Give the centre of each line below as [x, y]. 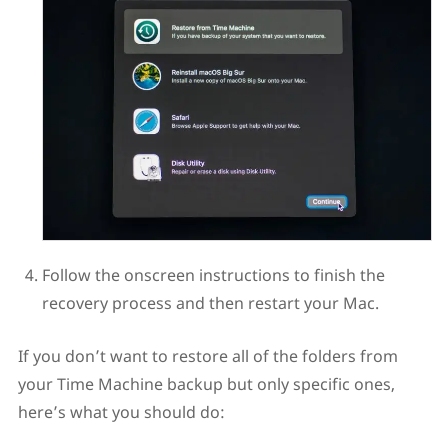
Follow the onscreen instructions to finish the [213, 274]
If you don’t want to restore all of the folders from [207, 355]
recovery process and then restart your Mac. [210, 302]
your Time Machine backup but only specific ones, [206, 383]
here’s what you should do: [121, 411]
